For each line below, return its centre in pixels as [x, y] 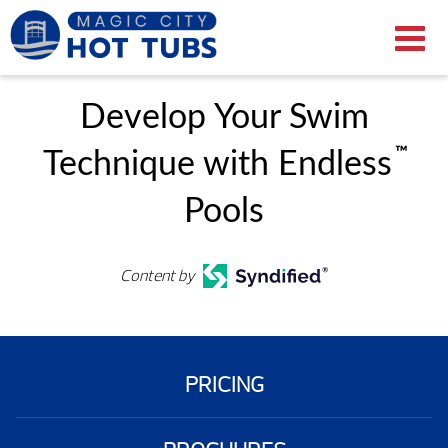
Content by [158, 276]
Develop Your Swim [224, 118]
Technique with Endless [217, 165]
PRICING [224, 384]
